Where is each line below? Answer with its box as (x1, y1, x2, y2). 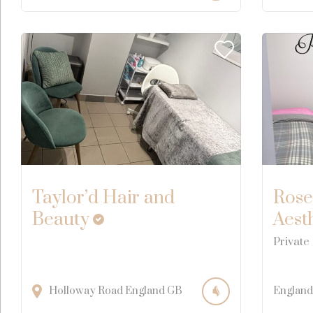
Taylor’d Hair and (32, 186, 175, 210)
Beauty (32, 208, 89, 231)
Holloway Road (49, 284, 123, 298)
